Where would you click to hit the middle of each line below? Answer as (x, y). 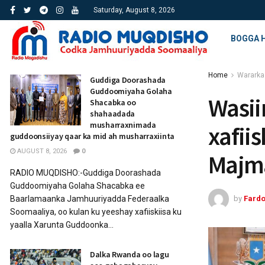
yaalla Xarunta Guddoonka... (62, 225)
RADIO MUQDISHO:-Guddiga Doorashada (85, 173)
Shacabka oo (113, 102)
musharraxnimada (123, 125)
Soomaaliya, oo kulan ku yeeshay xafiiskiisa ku (96, 212)
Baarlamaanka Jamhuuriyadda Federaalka (90, 199)
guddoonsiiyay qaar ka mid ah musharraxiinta (92, 136)
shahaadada (113, 114)
